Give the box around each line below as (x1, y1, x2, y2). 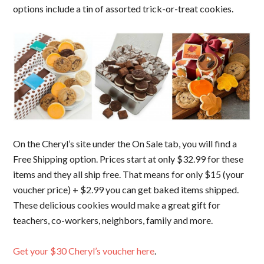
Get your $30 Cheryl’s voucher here (13, 245, 155, 256)
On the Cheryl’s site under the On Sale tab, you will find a (13, 137, 237, 149)
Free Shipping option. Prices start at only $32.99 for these (13, 153, 244, 164)
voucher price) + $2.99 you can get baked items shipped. (13, 183, 239, 195)
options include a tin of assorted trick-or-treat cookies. (13, 3, 234, 15)
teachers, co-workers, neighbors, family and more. (13, 214, 213, 226)
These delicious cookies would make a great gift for (13, 199, 221, 210)
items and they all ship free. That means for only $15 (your (13, 168, 245, 180)
